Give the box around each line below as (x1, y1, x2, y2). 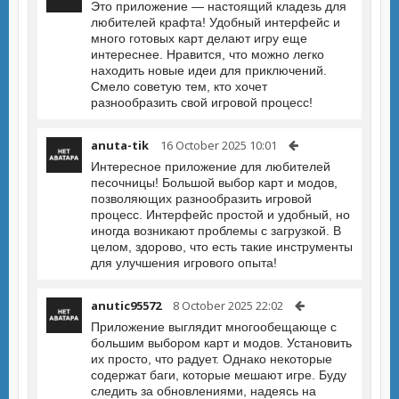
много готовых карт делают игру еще (91, 31, 307, 45)
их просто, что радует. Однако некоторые (91, 352, 332, 366)
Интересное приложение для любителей (91, 159, 330, 174)
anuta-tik (91, 137, 149, 153)
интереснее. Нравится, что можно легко (91, 47, 324, 61)
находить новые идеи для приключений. (91, 63, 327, 77)
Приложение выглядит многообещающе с (91, 320, 337, 334)
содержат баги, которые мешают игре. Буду (91, 368, 346, 382)
